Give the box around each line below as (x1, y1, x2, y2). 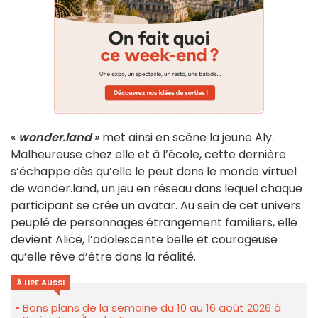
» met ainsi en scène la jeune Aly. (94, 129, 274, 146)
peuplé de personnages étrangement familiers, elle (11, 214, 297, 231)
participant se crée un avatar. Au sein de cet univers (11, 197, 301, 214)
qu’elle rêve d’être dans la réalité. (11, 248, 196, 265)
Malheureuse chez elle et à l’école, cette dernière (11, 146, 286, 163)
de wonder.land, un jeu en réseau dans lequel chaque (11, 180, 302, 197)
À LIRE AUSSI (16, 277, 65, 289)
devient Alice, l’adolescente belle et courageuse (11, 231, 278, 248)
